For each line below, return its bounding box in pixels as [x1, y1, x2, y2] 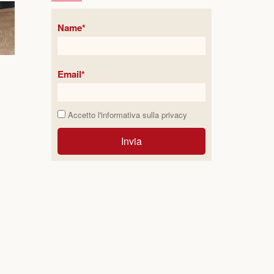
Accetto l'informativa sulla [65, 109, 161, 120]
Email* [57, 67, 85, 81]
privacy [161, 109, 187, 120]
